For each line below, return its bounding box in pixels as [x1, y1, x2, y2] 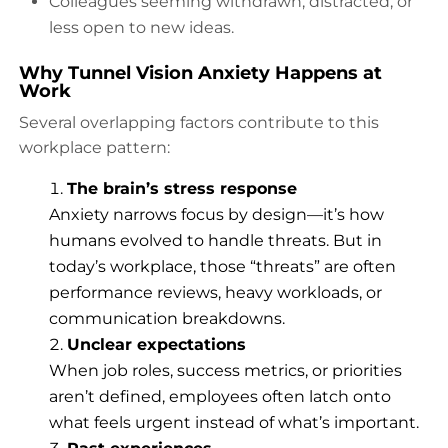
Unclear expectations [67, 334, 246, 354]
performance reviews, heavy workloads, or [49, 282, 382, 302]
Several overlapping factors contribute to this [19, 112, 379, 132]
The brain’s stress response [67, 178, 297, 198]
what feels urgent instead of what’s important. [49, 412, 419, 432]
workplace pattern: [19, 137, 170, 157]
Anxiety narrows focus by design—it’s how [49, 204, 384, 224]
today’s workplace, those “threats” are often [49, 256, 396, 276]
